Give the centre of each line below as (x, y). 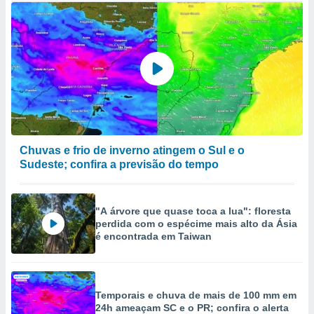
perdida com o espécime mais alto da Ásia (196, 224)
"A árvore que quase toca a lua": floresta (193, 211)
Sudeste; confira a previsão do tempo (119, 164)
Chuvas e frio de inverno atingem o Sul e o (132, 150)
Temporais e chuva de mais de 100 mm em (196, 295)
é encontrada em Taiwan (153, 236)
